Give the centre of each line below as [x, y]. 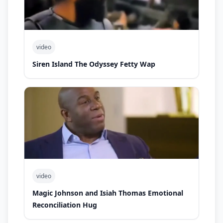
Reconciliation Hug [65, 205]
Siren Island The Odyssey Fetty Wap [94, 64]
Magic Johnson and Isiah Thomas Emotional [108, 193]
